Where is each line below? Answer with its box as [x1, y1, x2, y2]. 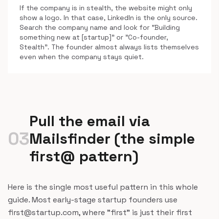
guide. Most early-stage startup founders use [8, 195, 177, 205]
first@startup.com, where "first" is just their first [8, 207, 192, 218]
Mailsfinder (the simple [29, 129, 195, 148]
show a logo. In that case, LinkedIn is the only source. [20, 13, 197, 22]
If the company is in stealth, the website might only [20, 3, 192, 12]
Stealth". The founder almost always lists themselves [20, 43, 199, 51]
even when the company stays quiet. [20, 52, 144, 61]
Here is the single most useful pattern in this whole [8, 182, 198, 192]
